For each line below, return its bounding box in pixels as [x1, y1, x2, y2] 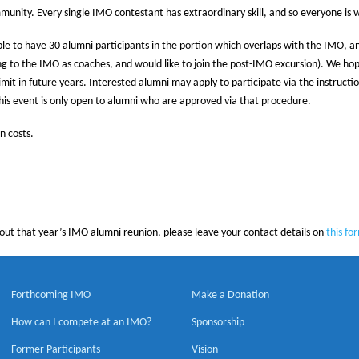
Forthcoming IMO [10, 289, 91, 302]
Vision [191, 344, 218, 357]
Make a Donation [191, 289, 269, 302]
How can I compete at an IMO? [10, 317, 151, 329]
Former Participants [10, 344, 100, 357]
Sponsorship [191, 317, 244, 329]
